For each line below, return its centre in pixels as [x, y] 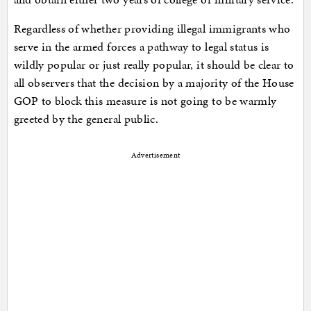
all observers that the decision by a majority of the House [154, 83]
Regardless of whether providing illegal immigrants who [152, 29]
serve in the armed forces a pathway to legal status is [141, 47]
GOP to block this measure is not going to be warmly [145, 101]
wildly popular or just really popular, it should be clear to [154, 65]
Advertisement [155, 155]
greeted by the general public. [86, 119]
